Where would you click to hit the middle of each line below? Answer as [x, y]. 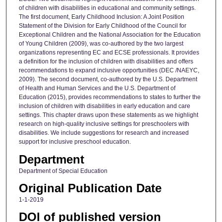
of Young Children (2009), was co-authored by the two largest [101, 44]
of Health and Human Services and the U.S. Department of [97, 88]
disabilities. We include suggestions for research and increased [104, 133]
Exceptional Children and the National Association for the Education [110, 35]
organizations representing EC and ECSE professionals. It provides [109, 53]
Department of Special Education [63, 171]
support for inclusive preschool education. [75, 142]
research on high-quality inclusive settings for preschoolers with [104, 124]
